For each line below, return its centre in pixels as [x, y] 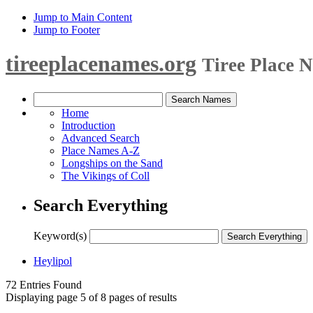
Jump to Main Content [83, 17]
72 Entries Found [44, 284]
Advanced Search [101, 138]
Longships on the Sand [112, 163]
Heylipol [53, 261]
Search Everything [101, 205]
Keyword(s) [60, 235]
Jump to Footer [67, 30]
